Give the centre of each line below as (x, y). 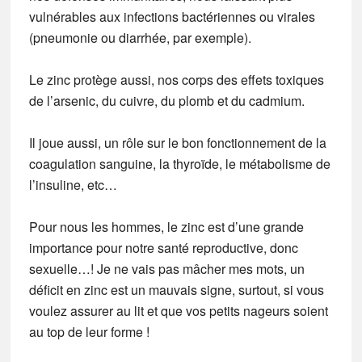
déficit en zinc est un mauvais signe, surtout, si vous (176, 290)
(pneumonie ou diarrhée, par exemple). (140, 38)
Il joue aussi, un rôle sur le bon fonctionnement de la (177, 143)
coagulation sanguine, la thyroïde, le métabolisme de (179, 164)
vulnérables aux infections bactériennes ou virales (172, 17)
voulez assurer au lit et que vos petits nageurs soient (178, 311)
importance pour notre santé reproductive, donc (163, 248)
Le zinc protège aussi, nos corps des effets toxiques (176, 80)
